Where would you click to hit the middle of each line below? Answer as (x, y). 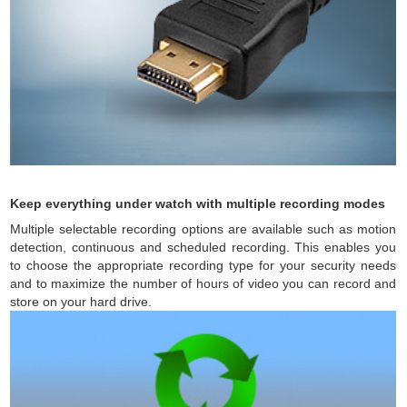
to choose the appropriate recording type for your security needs (203, 265)
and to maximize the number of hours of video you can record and (203, 283)
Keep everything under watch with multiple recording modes (198, 203)
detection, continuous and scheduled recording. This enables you (203, 247)
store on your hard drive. (81, 302)
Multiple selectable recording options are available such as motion (203, 229)
